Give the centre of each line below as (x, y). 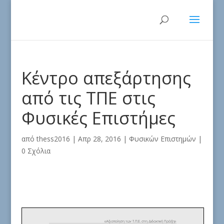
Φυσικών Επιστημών (162, 139)
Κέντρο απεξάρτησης (106, 78)
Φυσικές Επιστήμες (98, 118)
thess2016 (53, 139)
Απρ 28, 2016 (99, 139)
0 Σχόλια (36, 151)
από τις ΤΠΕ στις (88, 98)
